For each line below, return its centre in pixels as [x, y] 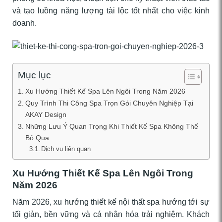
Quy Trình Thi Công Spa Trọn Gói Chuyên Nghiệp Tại [109, 103]
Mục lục [34, 75]
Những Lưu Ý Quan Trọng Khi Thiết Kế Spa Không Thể [111, 126]
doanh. [25, 23]
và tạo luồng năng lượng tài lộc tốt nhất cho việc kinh [111, 10]
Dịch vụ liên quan [66, 149]
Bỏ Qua [37, 138]
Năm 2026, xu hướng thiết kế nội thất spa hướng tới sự [111, 202]
